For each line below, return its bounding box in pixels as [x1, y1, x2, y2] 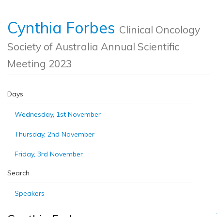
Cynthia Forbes [7, 18, 119, 37]
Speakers [15, 189, 45, 198]
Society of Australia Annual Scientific [7, 40, 179, 53]
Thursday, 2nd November [15, 130, 94, 139]
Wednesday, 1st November [15, 110, 101, 119]
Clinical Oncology [119, 23, 200, 36]
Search [7, 169, 30, 177]
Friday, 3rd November [15, 150, 83, 158]
